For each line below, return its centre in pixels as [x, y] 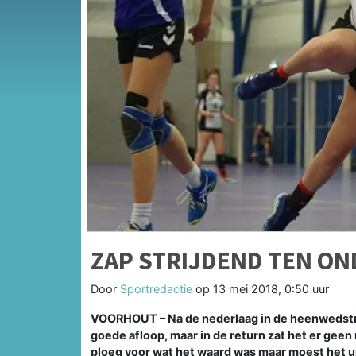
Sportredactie [156, 288]
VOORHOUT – [129, 318]
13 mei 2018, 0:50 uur [271, 288]
